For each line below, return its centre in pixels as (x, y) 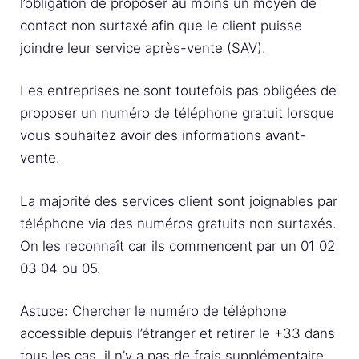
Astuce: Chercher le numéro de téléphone (153, 311)
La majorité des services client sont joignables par (179, 201)
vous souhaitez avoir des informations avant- (163, 135)
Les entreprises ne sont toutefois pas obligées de (178, 91)
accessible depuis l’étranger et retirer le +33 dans (177, 333)
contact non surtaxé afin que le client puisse (161, 25)
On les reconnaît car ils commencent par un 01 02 (177, 246)
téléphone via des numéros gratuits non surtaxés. (178, 223)
